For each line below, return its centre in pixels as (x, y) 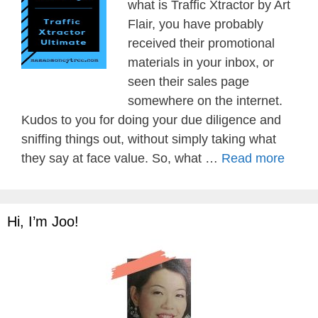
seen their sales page (188, 82)
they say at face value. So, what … (121, 158)
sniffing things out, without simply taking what (149, 139)
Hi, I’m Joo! (43, 221)
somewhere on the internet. (205, 101)
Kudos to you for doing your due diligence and (151, 120)
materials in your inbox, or (201, 62)
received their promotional (201, 43)
